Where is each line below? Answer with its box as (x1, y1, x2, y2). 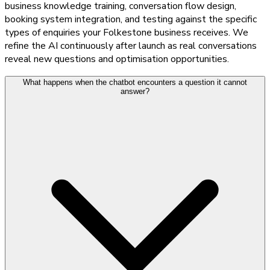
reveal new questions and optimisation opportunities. (5, 52, 229, 66)
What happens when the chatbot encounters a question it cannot (23, 77, 247, 87)
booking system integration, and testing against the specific (5, 12, 257, 26)
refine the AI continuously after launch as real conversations (5, 39, 257, 52)
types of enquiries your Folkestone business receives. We (5, 25, 248, 39)
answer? (121, 86, 149, 96)
